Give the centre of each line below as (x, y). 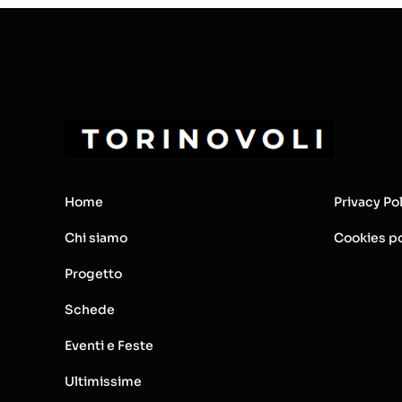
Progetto (93, 274)
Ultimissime (103, 382)
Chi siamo (96, 238)
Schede (89, 310)
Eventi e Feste (109, 346)
